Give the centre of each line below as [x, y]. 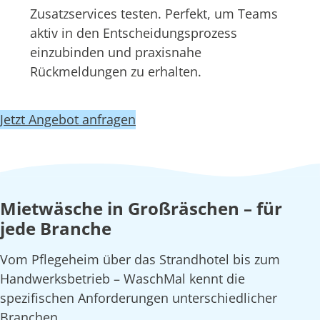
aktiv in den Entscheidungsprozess [133, 33]
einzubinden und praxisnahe [115, 52]
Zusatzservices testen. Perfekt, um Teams [154, 14]
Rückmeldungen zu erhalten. [115, 72]
